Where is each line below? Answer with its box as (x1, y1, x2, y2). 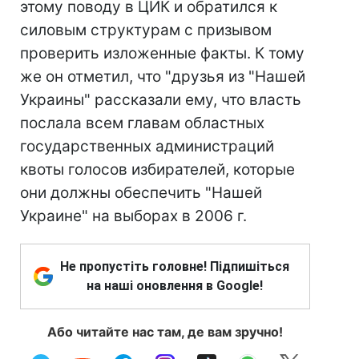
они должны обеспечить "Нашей (20, 184, 262, 202)
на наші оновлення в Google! (87, 278, 263, 293)
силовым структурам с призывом (20, 21, 272, 39)
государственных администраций (20, 137, 274, 155)
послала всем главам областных (20, 114, 264, 132)
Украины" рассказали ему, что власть (20, 91, 301, 109)
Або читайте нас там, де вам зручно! (47, 324, 283, 340)
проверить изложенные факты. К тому (20, 44, 305, 63)
